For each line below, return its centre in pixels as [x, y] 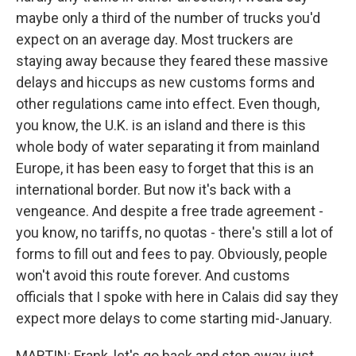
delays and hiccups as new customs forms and [165, 82]
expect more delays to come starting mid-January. [174, 318]
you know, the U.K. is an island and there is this [161, 125]
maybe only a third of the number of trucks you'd [168, 18]
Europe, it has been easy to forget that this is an [165, 168]
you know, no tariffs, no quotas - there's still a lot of [175, 232]
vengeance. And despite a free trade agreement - [170, 211]
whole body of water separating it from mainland [168, 147]
